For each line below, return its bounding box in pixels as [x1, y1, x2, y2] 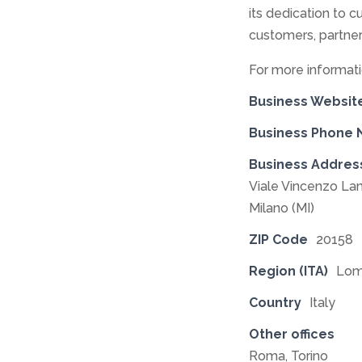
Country [249, 295, 302, 311]
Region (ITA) [249, 263, 329, 280]
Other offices [249, 326, 335, 343]
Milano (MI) [249, 200, 315, 217]
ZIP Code [249, 232, 309, 248]
